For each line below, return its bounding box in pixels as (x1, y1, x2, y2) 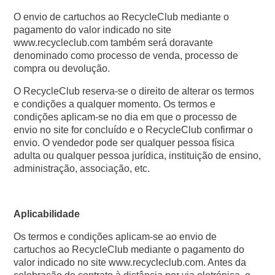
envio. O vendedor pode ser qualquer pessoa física (14, 137, 235, 148)
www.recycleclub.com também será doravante (14, 37, 214, 48)
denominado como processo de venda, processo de (14, 50, 239, 61)
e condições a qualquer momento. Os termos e (14, 99, 216, 109)
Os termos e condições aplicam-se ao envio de (14, 231, 217, 242)
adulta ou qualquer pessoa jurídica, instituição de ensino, (14, 150, 261, 161)
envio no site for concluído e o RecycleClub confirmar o (14, 125, 254, 135)
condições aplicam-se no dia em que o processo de (14, 112, 238, 122)
